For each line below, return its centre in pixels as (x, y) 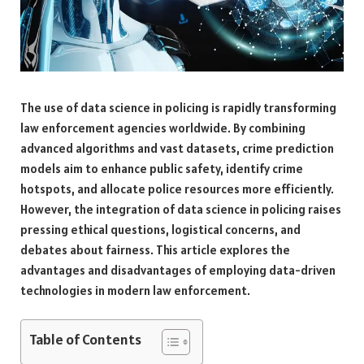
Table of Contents (85, 340)
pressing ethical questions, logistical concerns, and (160, 230)
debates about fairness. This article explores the (155, 250)
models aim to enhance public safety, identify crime (162, 169)
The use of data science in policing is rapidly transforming (178, 108)
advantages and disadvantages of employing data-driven (178, 271)
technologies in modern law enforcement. (135, 291)
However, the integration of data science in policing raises (181, 210)
